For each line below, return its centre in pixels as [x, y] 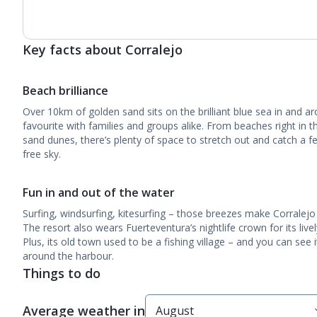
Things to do [62, 273]
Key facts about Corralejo [103, 50]
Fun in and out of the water [99, 192]
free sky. [42, 154]
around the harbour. [68, 256]
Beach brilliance [65, 91]
